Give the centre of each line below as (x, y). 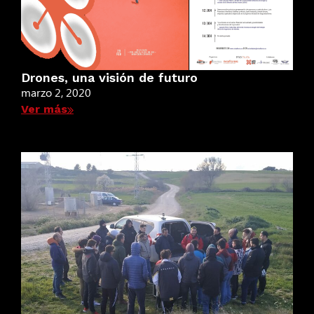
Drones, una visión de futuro (109, 77)
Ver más (44, 109)
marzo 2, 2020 (56, 92)
